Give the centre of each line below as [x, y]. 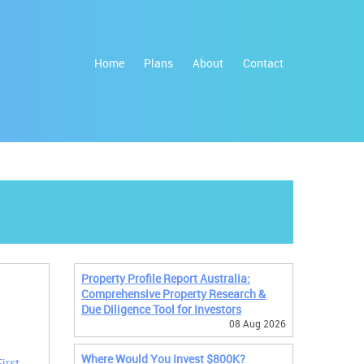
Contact [263, 63]
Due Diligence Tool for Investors [161, 309]
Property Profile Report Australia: [166, 278]
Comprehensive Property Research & [173, 294]
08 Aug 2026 [258, 323]
